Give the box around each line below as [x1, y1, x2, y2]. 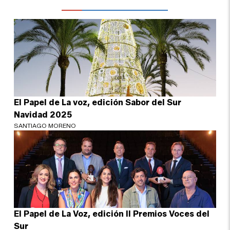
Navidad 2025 [14, 109, 72, 120]
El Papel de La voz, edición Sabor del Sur [14, 97, 182, 107]
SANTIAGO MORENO [14, 121, 76, 129]
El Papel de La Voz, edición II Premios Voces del [14, 208, 210, 219]
